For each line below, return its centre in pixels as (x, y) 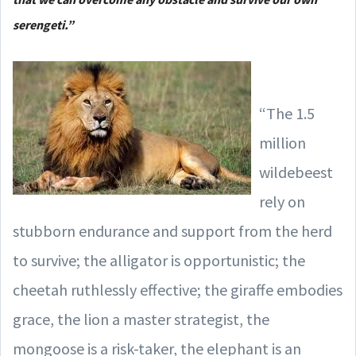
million (282, 142)
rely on (282, 201)
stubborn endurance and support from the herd (172, 230)
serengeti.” (43, 24)
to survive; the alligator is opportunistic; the (159, 260)
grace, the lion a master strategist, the (141, 319)
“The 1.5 (287, 113)
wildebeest (296, 172)
